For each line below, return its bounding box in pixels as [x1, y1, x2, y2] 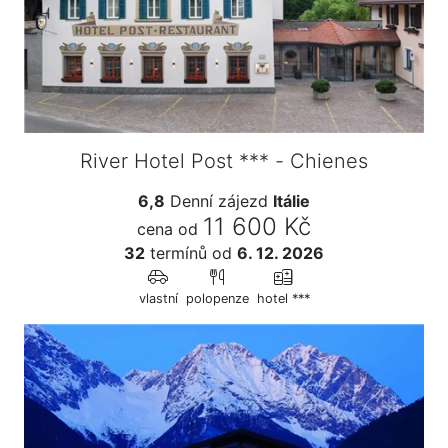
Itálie [273, 190, 310, 211]
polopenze [185, 290, 249, 306]
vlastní [138, 290, 178, 306]
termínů [145, 242, 207, 263]
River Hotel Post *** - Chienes [80, 148, 368, 173]
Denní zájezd [165, 190, 273, 211]
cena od [137, 218, 198, 239]
